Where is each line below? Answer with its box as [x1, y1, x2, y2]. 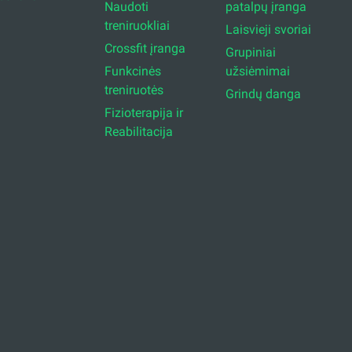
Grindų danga [225, 86, 302, 102]
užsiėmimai [225, 64, 291, 79]
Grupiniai [225, 45, 277, 60]
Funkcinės [104, 64, 161, 79]
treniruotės [104, 82, 163, 98]
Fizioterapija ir [104, 105, 183, 121]
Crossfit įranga [104, 41, 185, 57]
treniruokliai [104, 18, 170, 34]
